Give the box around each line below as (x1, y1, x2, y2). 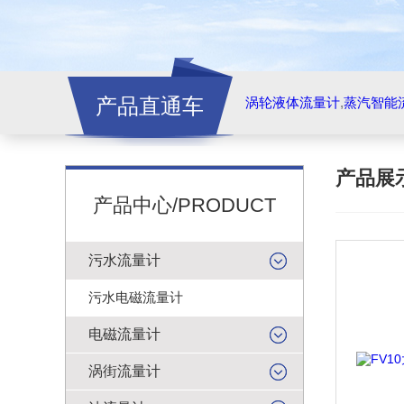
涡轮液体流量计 (245, 95, 340, 110)
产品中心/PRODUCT (93, 194, 276, 216)
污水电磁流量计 (88, 289, 183, 305)
